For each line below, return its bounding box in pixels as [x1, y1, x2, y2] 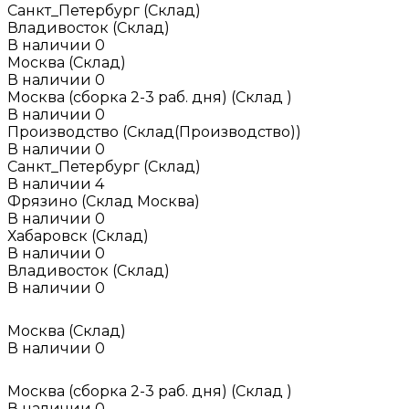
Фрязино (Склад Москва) [7, 192, 200, 210]
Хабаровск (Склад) [7, 226, 149, 245]
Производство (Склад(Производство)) [7, 122, 301, 141]
